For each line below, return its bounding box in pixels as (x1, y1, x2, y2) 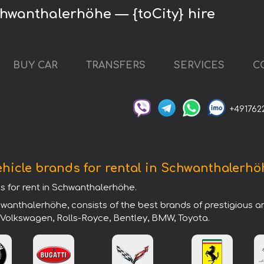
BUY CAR (12, 60, 58, 71)
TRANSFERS (85, 60, 146, 71)
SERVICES (173, 60, 225, 71)
